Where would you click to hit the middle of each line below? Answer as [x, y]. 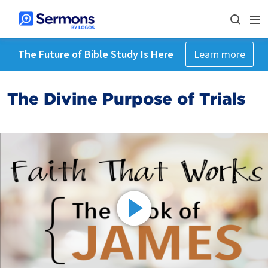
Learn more [219, 54]
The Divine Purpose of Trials [126, 99]
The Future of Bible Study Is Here [95, 54]
